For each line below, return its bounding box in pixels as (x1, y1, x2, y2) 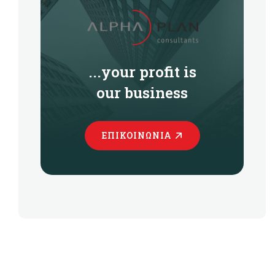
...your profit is (88, 62, 196, 82)
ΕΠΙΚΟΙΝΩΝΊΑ (101, 130, 172, 141)
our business (96, 83, 188, 103)
